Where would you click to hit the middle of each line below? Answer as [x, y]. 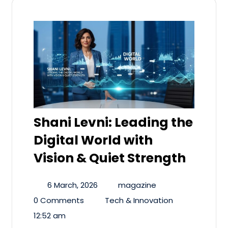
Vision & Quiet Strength [110, 158]
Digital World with [93, 140]
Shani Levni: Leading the [113, 122]
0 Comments [59, 200]
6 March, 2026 [72, 185]
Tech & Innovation [139, 200]
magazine [137, 185]
